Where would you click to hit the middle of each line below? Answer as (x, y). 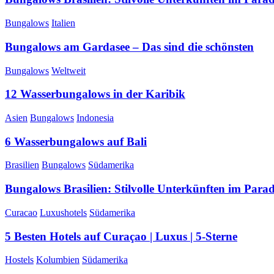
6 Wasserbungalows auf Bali (76, 141)
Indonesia (95, 118)
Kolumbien (58, 260)
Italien (63, 23)
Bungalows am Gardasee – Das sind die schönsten (129, 46)
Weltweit (68, 70)
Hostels (19, 260)
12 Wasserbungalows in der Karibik (95, 94)
